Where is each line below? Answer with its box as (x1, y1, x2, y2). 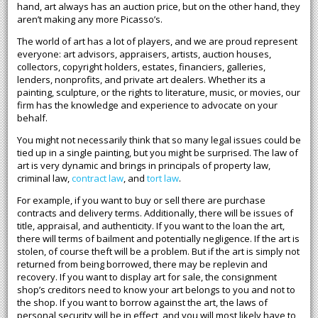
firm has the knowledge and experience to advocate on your (16, 99, 278, 112)
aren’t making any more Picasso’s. (16, 13, 163, 26)
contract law (71, 172, 124, 185)
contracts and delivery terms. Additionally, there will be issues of (16, 207, 293, 220)
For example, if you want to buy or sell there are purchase (16, 194, 265, 207)
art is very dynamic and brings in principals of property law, (16, 159, 270, 172)
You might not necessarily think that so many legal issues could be (16, 133, 301, 147)
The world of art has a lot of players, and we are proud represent (16, 35, 297, 48)
